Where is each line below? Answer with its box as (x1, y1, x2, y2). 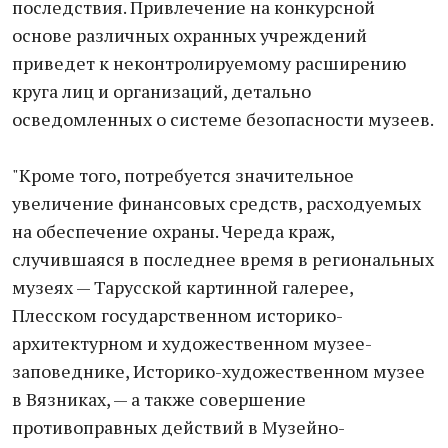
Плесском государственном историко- (12, 303, 343, 327)
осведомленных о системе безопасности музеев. (12, 107, 434, 131)
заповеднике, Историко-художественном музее (12, 359, 425, 383)
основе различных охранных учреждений (12, 23, 367, 47)
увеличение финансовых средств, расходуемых (12, 191, 421, 215)
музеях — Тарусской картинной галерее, (12, 275, 353, 299)
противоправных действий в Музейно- (12, 415, 345, 439)
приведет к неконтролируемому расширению (12, 51, 406, 75)
